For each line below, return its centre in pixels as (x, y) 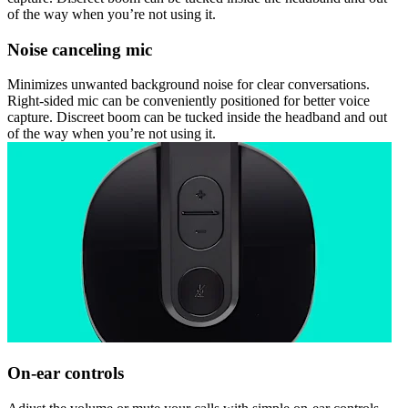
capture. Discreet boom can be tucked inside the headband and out (197, 117)
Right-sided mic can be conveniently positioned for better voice (189, 101)
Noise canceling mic (80, 49)
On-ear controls (66, 373)
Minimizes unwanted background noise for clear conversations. (189, 85)
